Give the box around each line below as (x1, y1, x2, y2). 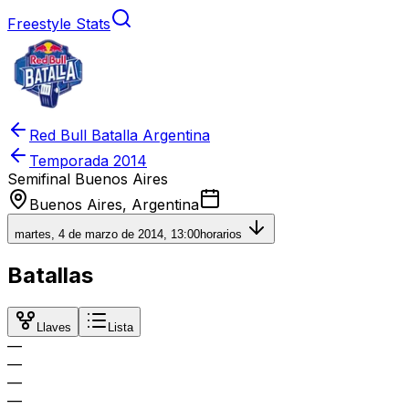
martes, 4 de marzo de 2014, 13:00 (15, 227, 200, 241)
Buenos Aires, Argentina (29, 195, 199, 214)
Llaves (37, 320, 71, 334)
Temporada (29, 152, 113, 170)
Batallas (7, 261, 93, 288)
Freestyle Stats (7, 15, 110, 33)
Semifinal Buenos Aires (7, 170, 168, 188)
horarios (200, 227, 246, 241)
